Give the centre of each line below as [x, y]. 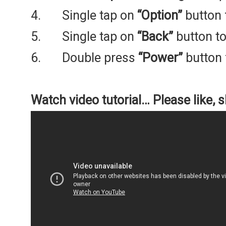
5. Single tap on [84, 36]
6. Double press [84, 58]
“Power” [160, 58]
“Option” [160, 15]
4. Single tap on [84, 15]
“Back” [155, 36]
